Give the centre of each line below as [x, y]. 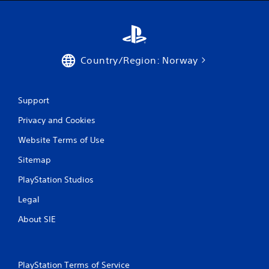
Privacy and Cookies [57, 120]
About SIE [37, 219]
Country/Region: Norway [139, 60]
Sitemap [35, 159]
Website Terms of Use [61, 140]
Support [34, 100]
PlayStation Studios [56, 179]
